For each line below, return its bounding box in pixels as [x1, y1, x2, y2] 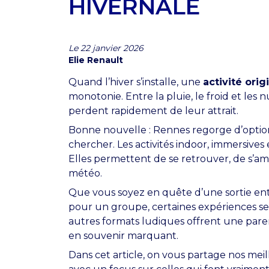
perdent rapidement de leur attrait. [68, 104, 238, 116]
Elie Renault [68, 54, 123, 65]
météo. [68, 167, 102, 179]
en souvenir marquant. [68, 229, 178, 241]
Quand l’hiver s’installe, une [68, 76, 203, 88]
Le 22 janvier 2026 [68, 42, 144, 53]
